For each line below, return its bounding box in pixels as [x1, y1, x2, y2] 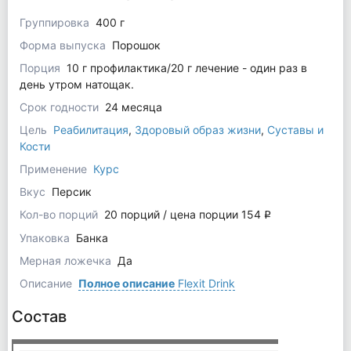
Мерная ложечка [19, 254, 114, 268]
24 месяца [104, 100, 162, 114]
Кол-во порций [19, 208, 101, 222]
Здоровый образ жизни [134, 123, 261, 137]
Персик [51, 185, 92, 199]
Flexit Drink [174, 277, 235, 291]
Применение [19, 162, 90, 176]
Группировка [19, 16, 92, 30]
